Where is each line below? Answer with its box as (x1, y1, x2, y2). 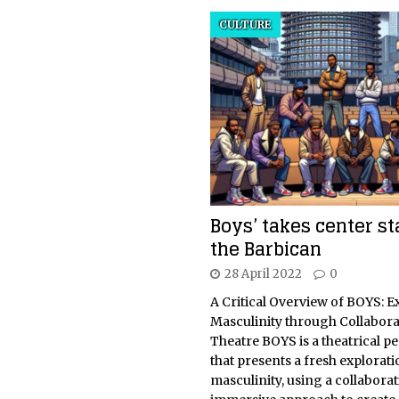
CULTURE (218, 18, 272, 32)
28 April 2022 (224, 266, 302, 282)
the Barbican (209, 233, 322, 266)
